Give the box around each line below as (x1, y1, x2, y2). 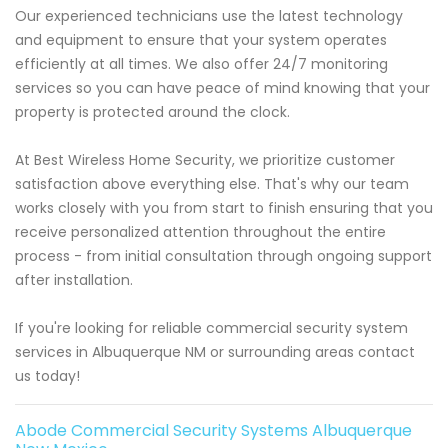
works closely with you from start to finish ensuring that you (15, 198, 433, 219)
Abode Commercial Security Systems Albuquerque (15, 419, 412, 443)
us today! (15, 366, 80, 387)
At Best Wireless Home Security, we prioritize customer (15, 150, 395, 171)
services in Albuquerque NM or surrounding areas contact (15, 342, 415, 363)
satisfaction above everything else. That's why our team (15, 174, 409, 195)
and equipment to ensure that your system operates (15, 30, 387, 51)
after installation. (15, 270, 133, 291)
